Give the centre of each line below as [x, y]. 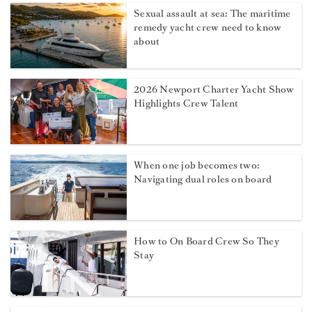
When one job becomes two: [197, 166]
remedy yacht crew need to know [208, 28]
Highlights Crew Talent [186, 104]
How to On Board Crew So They [206, 242]
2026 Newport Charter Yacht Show [214, 90]
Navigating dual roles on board [203, 180]
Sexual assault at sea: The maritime [212, 14]
